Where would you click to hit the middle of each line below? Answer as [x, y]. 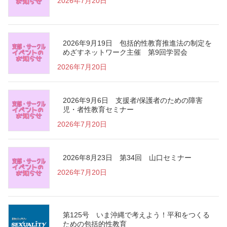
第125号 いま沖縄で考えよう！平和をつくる [137, 215]
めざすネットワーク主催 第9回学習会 [125, 52]
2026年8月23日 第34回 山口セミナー [127, 157]
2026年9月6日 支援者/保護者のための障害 [133, 100]
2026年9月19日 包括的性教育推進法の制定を [138, 43]
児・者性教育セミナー [99, 109]
